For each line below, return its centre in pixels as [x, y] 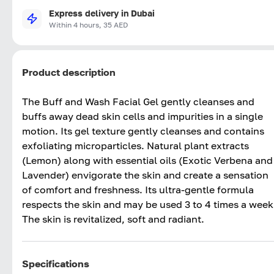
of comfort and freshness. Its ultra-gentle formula [138, 189]
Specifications [56, 263]
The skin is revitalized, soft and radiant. [113, 219]
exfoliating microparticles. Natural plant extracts [135, 145]
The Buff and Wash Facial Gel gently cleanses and [138, 101]
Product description [69, 72]
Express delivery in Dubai [102, 13]
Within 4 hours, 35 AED [88, 24]
